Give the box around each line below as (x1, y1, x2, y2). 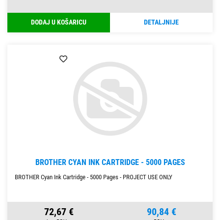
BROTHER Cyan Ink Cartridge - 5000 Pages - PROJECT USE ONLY (15, 173, 172, 181)
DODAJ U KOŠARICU (31, 18, 86, 27)
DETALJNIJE (144, 18, 179, 27)
